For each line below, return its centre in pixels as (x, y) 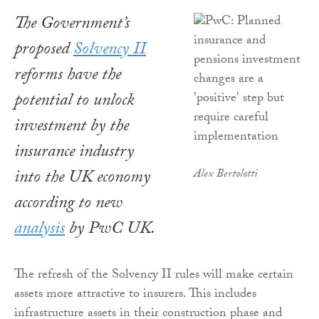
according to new (68, 205)
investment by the (72, 128)
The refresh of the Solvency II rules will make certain (154, 276)
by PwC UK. (110, 231)
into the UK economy (82, 179)
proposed (44, 51)
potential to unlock (74, 103)
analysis (40, 231)
